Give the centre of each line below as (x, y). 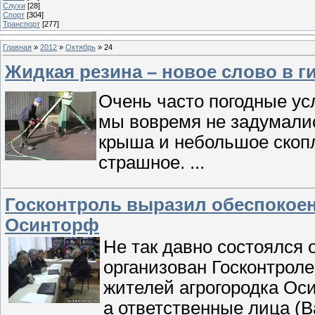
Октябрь (81, 47)
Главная (17, 47)
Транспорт (21, 24)
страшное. (144, 162)
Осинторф (52, 225)
